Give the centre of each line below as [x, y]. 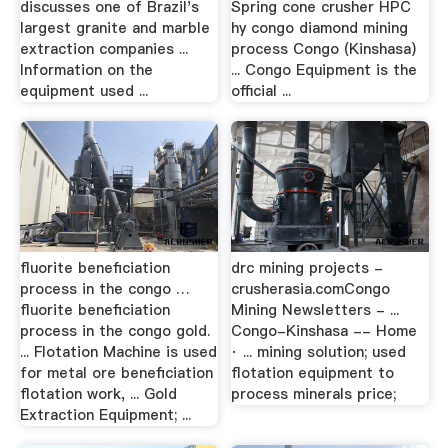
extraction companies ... [103, 48]
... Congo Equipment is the [324, 69]
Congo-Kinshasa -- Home [324, 330]
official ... [261, 90]
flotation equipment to [313, 372]
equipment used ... [83, 90]
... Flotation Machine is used [118, 351]
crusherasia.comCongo [311, 288]
